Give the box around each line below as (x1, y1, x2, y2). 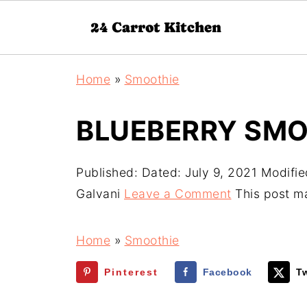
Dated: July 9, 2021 (141, 165, 257, 180)
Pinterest (104, 267, 158, 278)
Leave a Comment (124, 186, 232, 201)
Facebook (202, 267, 252, 278)
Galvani (76, 186, 121, 201)
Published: (76, 165, 142, 180)
